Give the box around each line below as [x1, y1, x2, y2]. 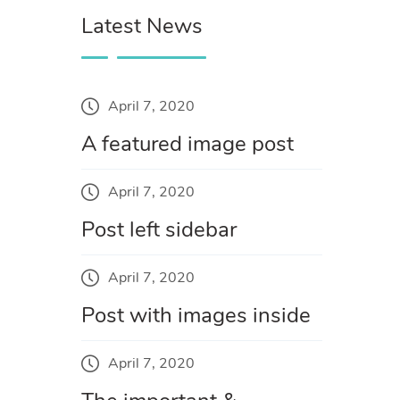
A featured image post [81, 129, 294, 159]
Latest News [81, 12, 203, 41]
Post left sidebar [81, 215, 237, 245]
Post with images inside [81, 301, 311, 330]
